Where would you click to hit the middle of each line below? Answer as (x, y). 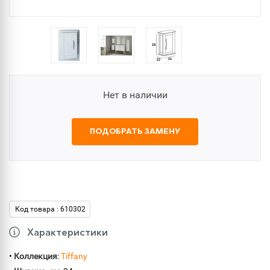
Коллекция (36, 256)
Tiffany (74, 256)
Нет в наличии (135, 95)
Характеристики (67, 233)
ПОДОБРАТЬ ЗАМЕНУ (135, 132)
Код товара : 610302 (50, 209)
